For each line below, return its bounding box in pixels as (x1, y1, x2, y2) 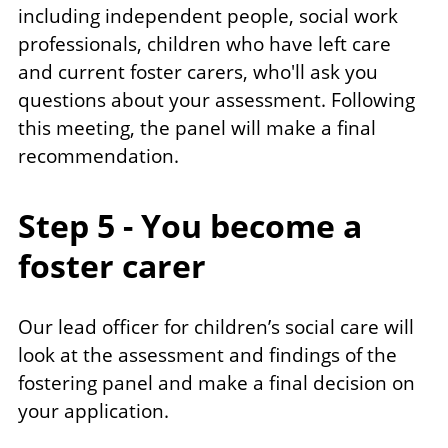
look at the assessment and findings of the (18, 342, 397, 369)
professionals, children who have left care (18, 31, 391, 58)
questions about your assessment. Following (18, 87, 415, 114)
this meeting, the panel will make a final (18, 115, 376, 142)
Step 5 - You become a (18, 204, 362, 248)
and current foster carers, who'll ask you (18, 59, 378, 86)
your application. (18, 398, 169, 425)
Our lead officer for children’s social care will (18, 314, 414, 341)
